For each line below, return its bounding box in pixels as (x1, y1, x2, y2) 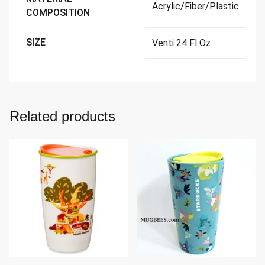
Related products (9, 108, 115, 125)
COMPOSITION (26, 7, 90, 19)
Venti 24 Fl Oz (152, 37, 211, 49)
